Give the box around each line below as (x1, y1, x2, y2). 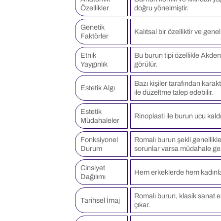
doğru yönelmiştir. (134, 3, 189, 12)
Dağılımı (80, 172, 106, 181)
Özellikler (80, 3, 109, 12)
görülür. (134, 60, 158, 68)
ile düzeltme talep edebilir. (134, 88, 214, 96)
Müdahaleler (80, 116, 119, 124)
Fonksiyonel (80, 135, 118, 144)
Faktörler (80, 32, 109, 40)
